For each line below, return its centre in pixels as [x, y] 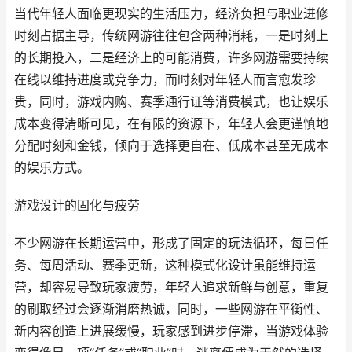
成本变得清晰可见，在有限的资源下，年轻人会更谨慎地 [171, 124]
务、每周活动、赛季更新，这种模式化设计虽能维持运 [165, 265]
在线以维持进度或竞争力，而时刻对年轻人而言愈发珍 [165, 80]
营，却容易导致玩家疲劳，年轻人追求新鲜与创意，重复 [171, 287]
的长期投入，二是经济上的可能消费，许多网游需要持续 [171, 58]
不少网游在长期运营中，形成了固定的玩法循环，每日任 [171, 243]
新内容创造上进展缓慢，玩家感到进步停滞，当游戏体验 [171, 331]
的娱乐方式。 [52, 168]
